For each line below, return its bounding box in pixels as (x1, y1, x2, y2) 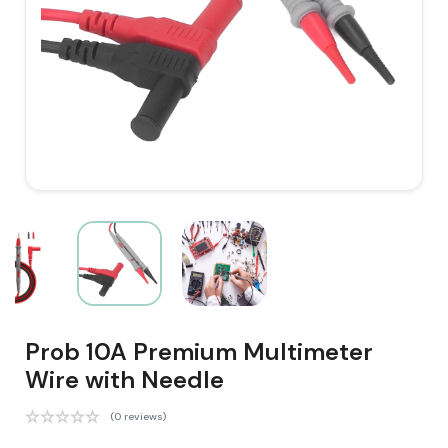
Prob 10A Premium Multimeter (25, 336, 373, 367)
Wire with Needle (25, 364, 224, 395)
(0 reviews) (110, 410, 166, 423)
